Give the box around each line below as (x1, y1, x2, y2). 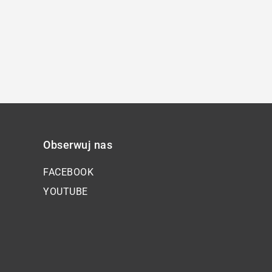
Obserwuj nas (43, 138, 112, 151)
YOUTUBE (43, 185, 88, 197)
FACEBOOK (43, 166, 93, 178)
